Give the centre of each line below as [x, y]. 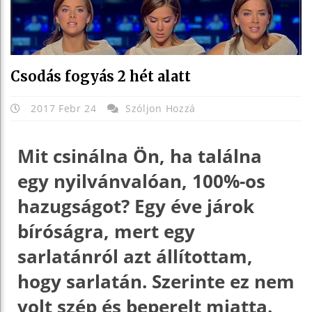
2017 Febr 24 [64, 108]
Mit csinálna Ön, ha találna [140, 156]
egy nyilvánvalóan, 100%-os [141, 181]
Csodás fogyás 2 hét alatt [101, 76]
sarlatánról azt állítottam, [135, 256]
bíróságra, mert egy [106, 231]
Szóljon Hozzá [161, 108]
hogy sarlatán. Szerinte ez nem [156, 281]
